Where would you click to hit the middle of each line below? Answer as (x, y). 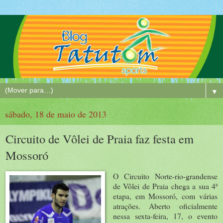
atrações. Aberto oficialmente (165, 206)
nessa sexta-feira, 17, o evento (165, 216)
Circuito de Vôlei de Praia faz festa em (100, 138)
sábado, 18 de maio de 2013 (56, 114)
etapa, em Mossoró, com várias (165, 196)
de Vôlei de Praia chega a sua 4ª (165, 186)
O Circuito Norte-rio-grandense (165, 176)
